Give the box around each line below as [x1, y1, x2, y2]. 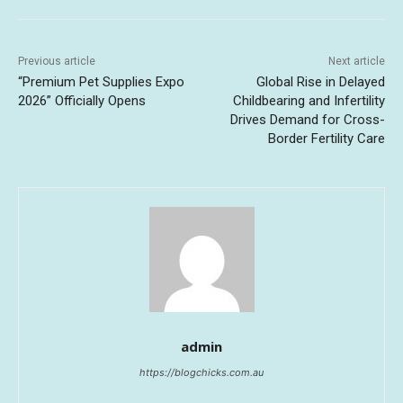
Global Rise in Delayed [255, 73, 385, 90]
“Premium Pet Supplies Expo [18, 73, 184, 90]
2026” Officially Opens [18, 92, 146, 109]
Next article [327, 54, 385, 67]
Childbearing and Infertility [232, 92, 385, 109]
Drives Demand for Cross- [229, 111, 385, 128]
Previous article [18, 54, 95, 67]
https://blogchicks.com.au [139, 365, 264, 379]
